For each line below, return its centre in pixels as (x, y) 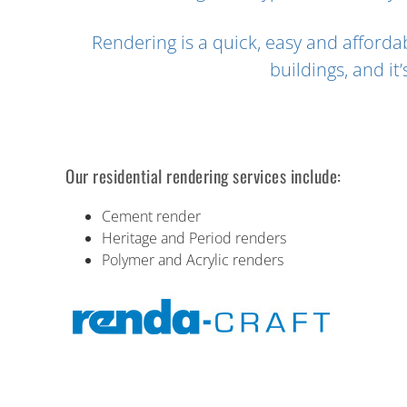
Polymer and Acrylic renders (193, 259)
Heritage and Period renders (194, 238)
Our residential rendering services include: (203, 175)
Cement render (151, 216)
